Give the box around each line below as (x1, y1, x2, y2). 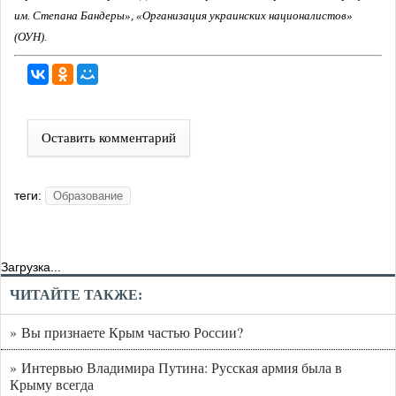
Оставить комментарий (42, 131, 176, 146)
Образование (53, 189, 123, 203)
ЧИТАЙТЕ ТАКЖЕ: (10, 287, 142, 303)
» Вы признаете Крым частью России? (10, 323, 243, 342)
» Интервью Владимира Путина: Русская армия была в (10, 358, 342, 377)
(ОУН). (14, 30, 47, 44)
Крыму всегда (10, 375, 94, 394)
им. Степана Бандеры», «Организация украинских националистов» (14, 9, 353, 23)
